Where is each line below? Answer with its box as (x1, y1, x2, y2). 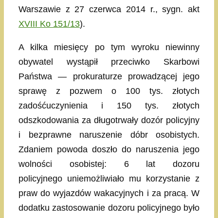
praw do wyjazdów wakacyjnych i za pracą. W (18, 188, 200, 198)
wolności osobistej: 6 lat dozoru (18, 159, 200, 169)
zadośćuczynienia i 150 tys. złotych (18, 100, 200, 110)
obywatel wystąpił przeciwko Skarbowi (18, 56, 200, 67)
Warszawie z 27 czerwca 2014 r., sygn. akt (18, 4, 200, 14)
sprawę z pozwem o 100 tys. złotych (18, 86, 200, 96)
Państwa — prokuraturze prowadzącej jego (18, 71, 200, 81)
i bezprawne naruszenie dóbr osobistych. (18, 129, 200, 140)
